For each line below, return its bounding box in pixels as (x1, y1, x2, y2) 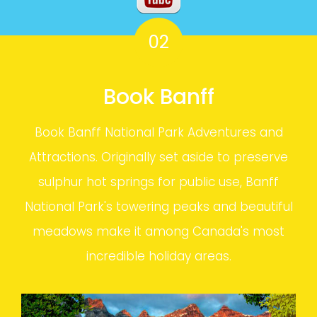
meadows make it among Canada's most (33, 222, 284, 240)
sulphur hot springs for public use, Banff (38, 173, 279, 190)
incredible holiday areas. (86, 247, 231, 265)
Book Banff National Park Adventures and (34, 123, 283, 141)
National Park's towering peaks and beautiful (24, 197, 293, 215)
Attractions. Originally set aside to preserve (29, 148, 288, 166)
